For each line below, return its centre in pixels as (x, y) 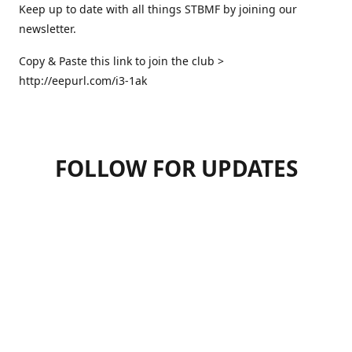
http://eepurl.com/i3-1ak (84, 80)
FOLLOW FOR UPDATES (176, 168)
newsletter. (49, 28)
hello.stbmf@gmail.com (246, 211)
